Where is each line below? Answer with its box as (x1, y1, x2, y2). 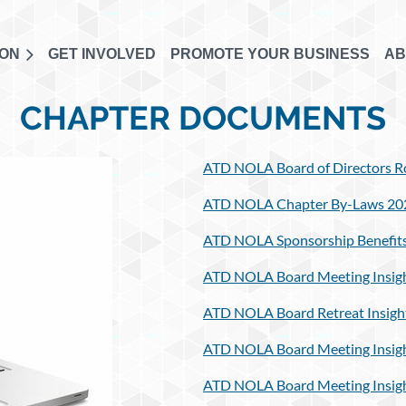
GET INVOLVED (48, 46, 156, 62)
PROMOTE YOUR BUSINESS (170, 46, 370, 62)
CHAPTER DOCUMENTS (20, 99, 386, 137)
